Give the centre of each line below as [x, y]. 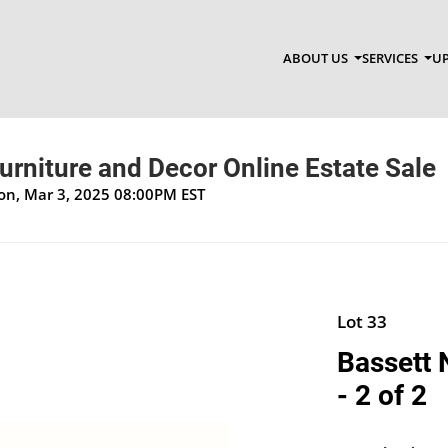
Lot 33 [361, 321]
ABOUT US [316, 58]
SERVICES [391, 58]
